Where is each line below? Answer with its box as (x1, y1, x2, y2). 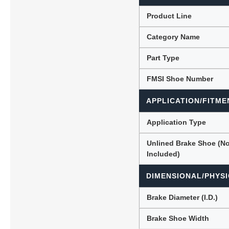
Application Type (147, 118, 207, 126)
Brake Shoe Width (147, 214, 210, 222)
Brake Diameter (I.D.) (147, 193, 218, 201)
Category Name (147, 32, 200, 41)
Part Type (147, 53, 180, 62)
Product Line (147, 11, 192, 20)
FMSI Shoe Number (147, 74, 214, 83)
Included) (147, 149, 180, 158)
